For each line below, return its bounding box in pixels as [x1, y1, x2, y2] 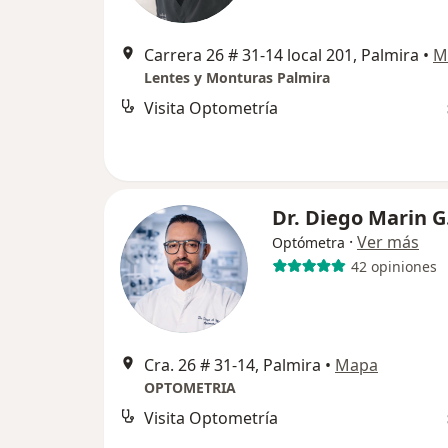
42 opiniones [350, 256, 437, 276]
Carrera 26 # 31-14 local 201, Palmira [144, 44, 419, 66]
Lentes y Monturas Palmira [144, 68, 330, 87]
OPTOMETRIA [144, 378, 236, 397]
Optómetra [272, 233, 345, 252]
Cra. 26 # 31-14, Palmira [144, 354, 321, 376]
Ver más [357, 231, 419, 253]
